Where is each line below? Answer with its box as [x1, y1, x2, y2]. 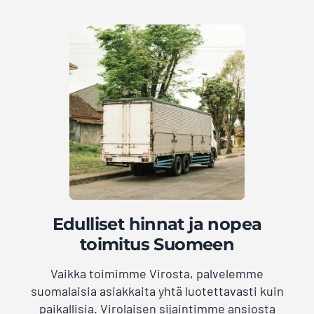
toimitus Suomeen [79, 234, 235, 255]
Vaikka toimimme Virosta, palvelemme [50, 266, 264, 282]
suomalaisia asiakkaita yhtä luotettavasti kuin [30, 283, 284, 299]
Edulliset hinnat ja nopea [52, 214, 262, 235]
